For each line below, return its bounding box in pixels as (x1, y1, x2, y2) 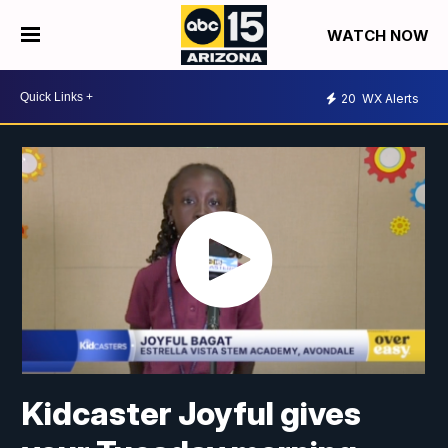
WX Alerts (359, 90, 419, 106)
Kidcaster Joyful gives (22, 394, 362, 434)
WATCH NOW (326, 26, 433, 46)
